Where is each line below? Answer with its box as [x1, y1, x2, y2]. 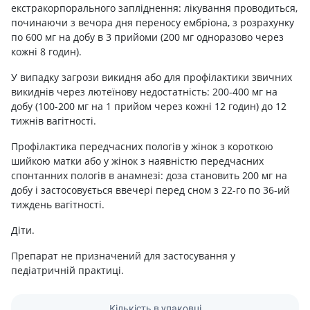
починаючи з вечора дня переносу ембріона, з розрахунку [11, 15, 294, 29]
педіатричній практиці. [11, 263, 124, 277]
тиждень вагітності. [11, 197, 104, 211]
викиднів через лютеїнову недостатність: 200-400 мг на [11, 84, 277, 98]
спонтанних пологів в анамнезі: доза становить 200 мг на [11, 168, 287, 182]
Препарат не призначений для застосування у [11, 248, 235, 262]
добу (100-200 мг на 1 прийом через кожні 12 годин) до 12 [11, 99, 286, 113]
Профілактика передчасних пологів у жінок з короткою [11, 139, 273, 153]
